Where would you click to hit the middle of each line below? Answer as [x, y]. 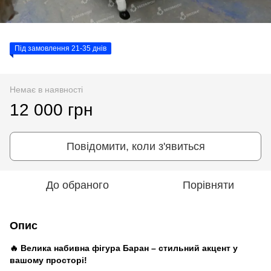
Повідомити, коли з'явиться [135, 146]
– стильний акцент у [194, 248]
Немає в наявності [46, 89]
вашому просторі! [48, 260]
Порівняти [208, 185]
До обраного [77, 185]
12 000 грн [51, 109]
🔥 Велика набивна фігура [65, 248]
